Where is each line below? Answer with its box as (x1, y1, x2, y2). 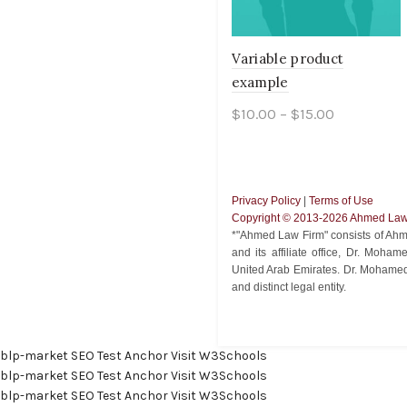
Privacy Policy (231, 194, 301, 208)
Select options (251, 135, 342, 152)
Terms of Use (308, 194, 373, 208)
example (231, 74, 289, 92)
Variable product (231, 50, 344, 68)
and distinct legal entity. (231, 281, 346, 294)
